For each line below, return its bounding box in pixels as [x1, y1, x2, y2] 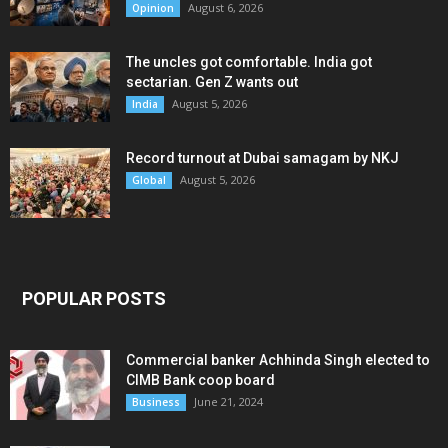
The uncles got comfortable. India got [126, 54, 372, 70]
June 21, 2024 [194, 394, 263, 409]
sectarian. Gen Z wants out [126, 74, 298, 90]
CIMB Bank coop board [126, 372, 275, 388]
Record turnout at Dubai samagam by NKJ [126, 150, 399, 166]
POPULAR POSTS [22, 288, 166, 309]
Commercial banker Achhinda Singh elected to [126, 352, 430, 368]
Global [132, 173, 166, 187]
